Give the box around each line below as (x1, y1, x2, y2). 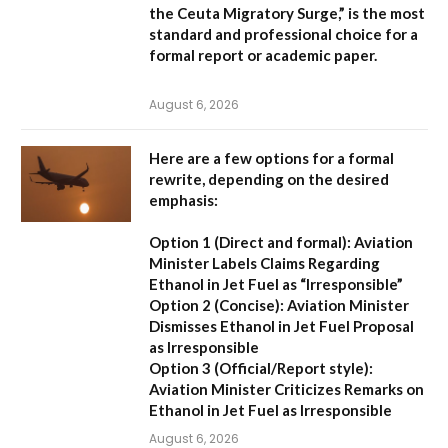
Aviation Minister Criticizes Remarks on (149, 379, 424, 398)
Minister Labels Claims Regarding (149, 253, 380, 272)
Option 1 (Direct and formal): (149, 232, 351, 251)
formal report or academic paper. (149, 45, 377, 64)
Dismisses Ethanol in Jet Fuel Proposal (149, 316, 414, 335)
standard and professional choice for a (149, 24, 418, 43)
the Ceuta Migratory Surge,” (149, 3, 345, 22)
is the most (345, 3, 425, 22)
